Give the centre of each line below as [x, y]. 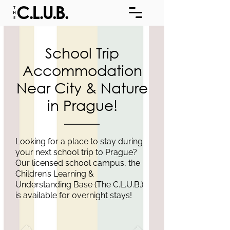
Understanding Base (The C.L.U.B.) [79, 185]
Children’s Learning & [55, 174]
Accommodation [82, 70]
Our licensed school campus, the [78, 163]
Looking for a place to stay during [79, 141]
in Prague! [82, 105]
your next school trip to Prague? [76, 152]
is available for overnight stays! [74, 195]
